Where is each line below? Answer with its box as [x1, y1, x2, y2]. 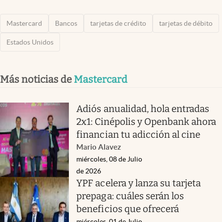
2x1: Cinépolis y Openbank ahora [76, 115, 217, 127]
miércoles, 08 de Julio [76, 155, 143, 163]
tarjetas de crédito [90, 19, 146, 27]
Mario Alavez [76, 142, 121, 151]
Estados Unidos [6, 38, 54, 46]
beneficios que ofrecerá [76, 203, 179, 215]
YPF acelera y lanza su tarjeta [76, 177, 201, 189]
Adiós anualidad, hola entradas [76, 103, 210, 114]
